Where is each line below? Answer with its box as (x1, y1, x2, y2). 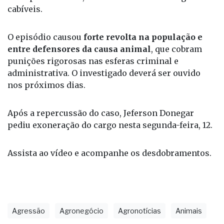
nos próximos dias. (7, 93, 85, 104)
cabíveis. (7, 17, 42, 28)
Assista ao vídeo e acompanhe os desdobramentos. (7, 161, 211, 172)
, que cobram (151, 57, 202, 68)
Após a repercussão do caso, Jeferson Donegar (7, 121, 194, 132)
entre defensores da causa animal (7, 57, 151, 68)
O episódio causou (7, 45, 83, 56)
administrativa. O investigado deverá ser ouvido (7, 81, 200, 92)
